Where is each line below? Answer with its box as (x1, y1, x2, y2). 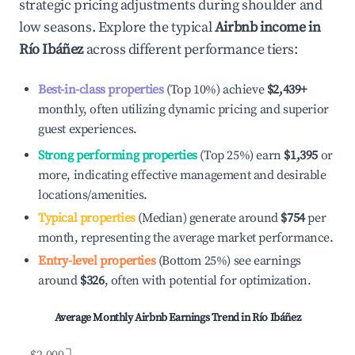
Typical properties (38, 210, 136, 226)
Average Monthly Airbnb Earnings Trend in (54, 311, 253, 325)
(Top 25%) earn (197, 147, 281, 163)
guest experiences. (38, 121, 137, 137)
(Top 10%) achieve (163, 82, 265, 97)
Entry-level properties (38, 253, 156, 269)
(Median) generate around (135, 210, 278, 226)
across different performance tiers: (83, 40, 298, 59)
